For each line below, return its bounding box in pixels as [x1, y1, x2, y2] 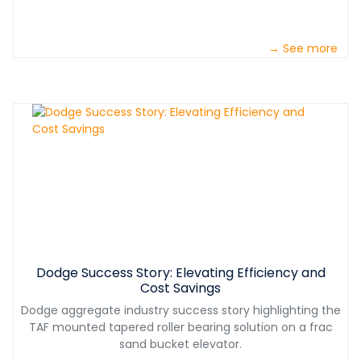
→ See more [268, 40, 338, 57]
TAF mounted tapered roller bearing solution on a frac [28, 319, 333, 336]
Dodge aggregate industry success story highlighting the [20, 302, 341, 319]
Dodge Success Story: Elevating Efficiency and [35, 263, 326, 283]
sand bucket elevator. [119, 336, 242, 353]
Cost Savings [140, 279, 221, 298]
